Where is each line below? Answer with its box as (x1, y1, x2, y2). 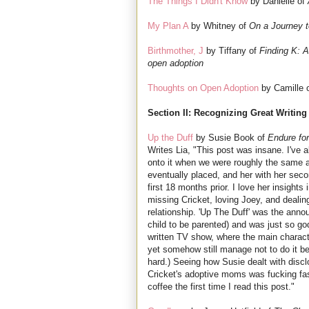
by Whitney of (188, 21, 249, 32)
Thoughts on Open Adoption (148, 83, 259, 94)
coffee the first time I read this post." (148, 281, 295, 292)
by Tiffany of (203, 46, 259, 57)
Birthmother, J (148, 46, 203, 57)
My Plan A (148, 21, 188, 32)
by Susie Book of (193, 132, 268, 143)
